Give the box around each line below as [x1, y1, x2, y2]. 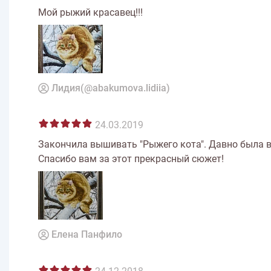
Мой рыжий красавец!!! [38, 7, 143, 19]
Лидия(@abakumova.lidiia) [51, 82, 170, 94]
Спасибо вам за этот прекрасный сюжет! [38, 153, 224, 165]
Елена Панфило [51, 229, 122, 241]
